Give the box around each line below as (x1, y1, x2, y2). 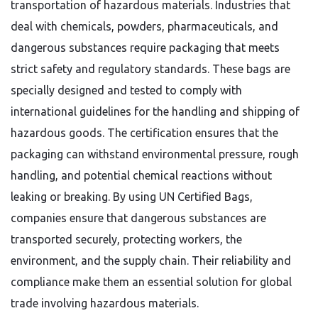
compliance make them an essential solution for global (11, 275, 292, 288)
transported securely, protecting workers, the (11, 233, 242, 246)
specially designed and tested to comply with (11, 84, 242, 97)
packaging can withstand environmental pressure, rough (11, 148, 299, 160)
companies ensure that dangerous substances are (11, 212, 266, 224)
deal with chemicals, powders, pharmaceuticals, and (11, 20, 278, 33)
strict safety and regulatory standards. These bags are (11, 62, 290, 75)
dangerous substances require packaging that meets (11, 41, 280, 54)
